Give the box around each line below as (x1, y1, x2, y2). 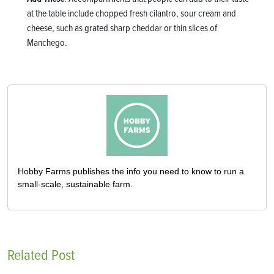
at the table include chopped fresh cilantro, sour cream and (27, 7, 236, 20)
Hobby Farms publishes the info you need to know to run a (18, 166, 244, 176)
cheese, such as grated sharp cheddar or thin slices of (27, 21, 217, 34)
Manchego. (27, 36, 67, 49)
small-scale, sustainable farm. (18, 179, 133, 189)
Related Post (7, 246, 75, 264)
